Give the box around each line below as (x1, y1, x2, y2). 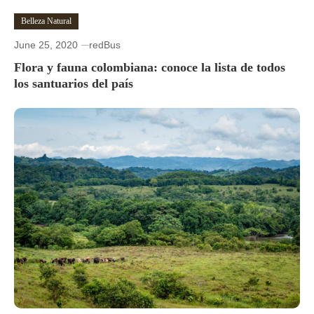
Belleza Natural (21, 16, 71, 27)
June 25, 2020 (14, 39, 78, 51)
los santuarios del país (14, 76, 133, 91)
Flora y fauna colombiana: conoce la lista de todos (14, 60, 285, 75)
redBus (89, 39, 121, 51)
